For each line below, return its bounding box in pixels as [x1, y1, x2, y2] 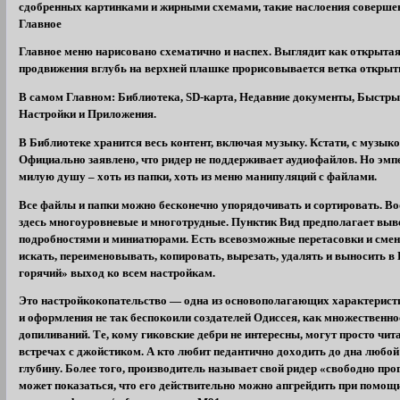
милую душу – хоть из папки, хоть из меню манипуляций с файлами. [19, 170, 378, 183]
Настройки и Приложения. [19, 108, 157, 121]
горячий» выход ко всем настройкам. [19, 266, 216, 279]
